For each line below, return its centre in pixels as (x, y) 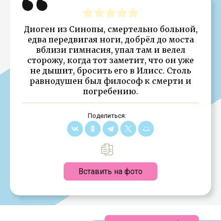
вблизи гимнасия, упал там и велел (110, 50)
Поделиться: (107, 115)
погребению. (110, 91)
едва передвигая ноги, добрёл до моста (110, 39)
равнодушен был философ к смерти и (110, 81)
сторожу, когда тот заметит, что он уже (110, 60)
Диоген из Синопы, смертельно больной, (110, 29)
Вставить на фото (110, 171)
